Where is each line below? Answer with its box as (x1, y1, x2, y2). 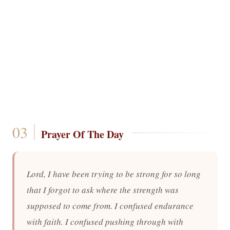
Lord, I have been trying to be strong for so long (27, 168, 201, 180)
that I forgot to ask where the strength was (27, 184, 179, 196)
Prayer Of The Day (41, 127, 124, 142)
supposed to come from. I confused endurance (27, 200, 194, 212)
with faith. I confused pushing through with (27, 216, 183, 227)
